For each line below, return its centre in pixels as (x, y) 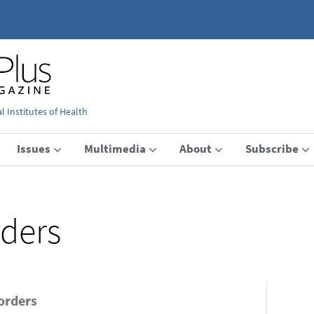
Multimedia (115, 148)
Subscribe (272, 148)
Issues (34, 148)
